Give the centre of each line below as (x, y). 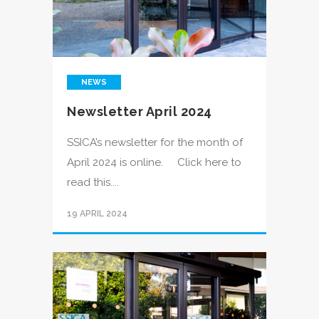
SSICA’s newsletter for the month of (155, 142)
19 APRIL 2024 (97, 214)
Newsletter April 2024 (140, 111)
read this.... (93, 182)
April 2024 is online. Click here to (154, 162)
